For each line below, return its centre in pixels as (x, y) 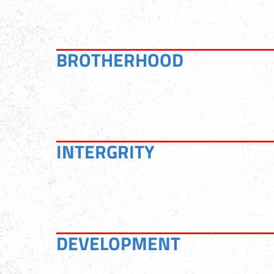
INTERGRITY (106, 151)
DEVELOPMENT (118, 243)
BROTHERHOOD (120, 60)
